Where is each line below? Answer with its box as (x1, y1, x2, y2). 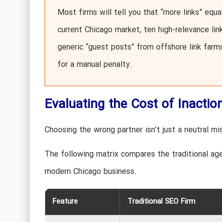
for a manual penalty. (57, 58, 132, 71)
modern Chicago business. (44, 166, 137, 178)
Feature (52, 196, 78, 208)
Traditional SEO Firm (127, 196, 195, 208)
